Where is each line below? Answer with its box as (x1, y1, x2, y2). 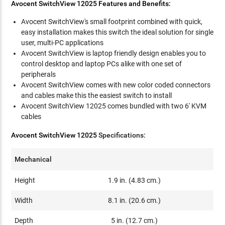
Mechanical (15, 155, 52, 163)
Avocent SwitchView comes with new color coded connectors (21, 81, 211, 89)
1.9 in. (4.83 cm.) (108, 176, 161, 184)
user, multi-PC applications (21, 39, 104, 47)
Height (15, 176, 36, 184)
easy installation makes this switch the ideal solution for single (21, 28, 214, 36)
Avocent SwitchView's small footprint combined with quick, (21, 18, 203, 26)
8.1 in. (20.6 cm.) (108, 196, 161, 204)
